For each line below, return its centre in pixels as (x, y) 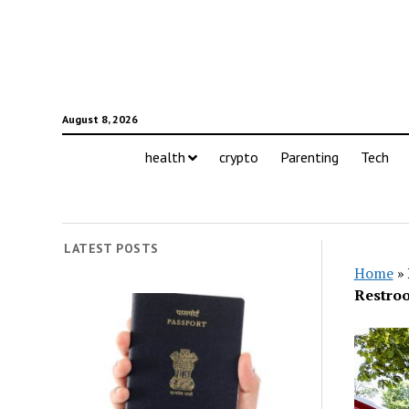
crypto (238, 157)
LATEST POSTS (111, 248)
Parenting (309, 157)
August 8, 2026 (100, 119)
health (165, 157)
